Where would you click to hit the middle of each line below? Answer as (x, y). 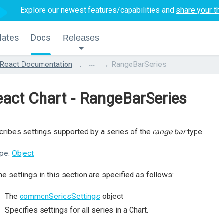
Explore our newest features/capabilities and (98, 10)
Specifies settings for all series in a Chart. (77, 210)
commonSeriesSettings (60, 196)
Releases (81, 38)
